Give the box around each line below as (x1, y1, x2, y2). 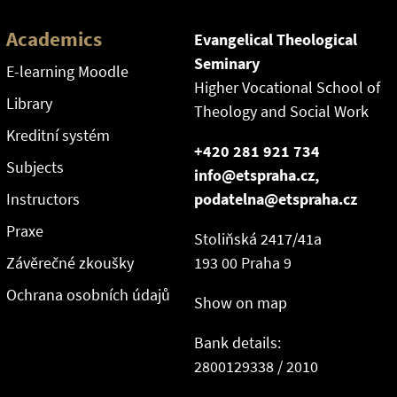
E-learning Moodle (5, 61, 128, 82)
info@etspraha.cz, (193, 165, 319, 185)
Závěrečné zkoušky (5, 253, 134, 273)
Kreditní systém (5, 125, 110, 145)
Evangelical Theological (193, 29, 357, 50)
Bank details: (193, 332, 281, 353)
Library (5, 93, 52, 113)
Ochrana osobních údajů (5, 284, 170, 305)
